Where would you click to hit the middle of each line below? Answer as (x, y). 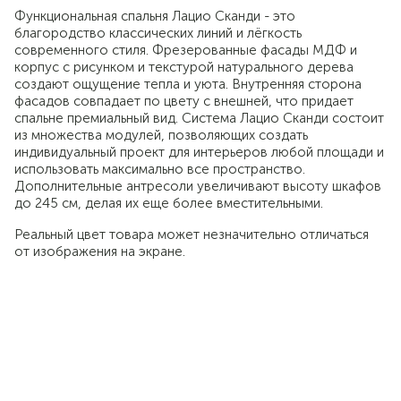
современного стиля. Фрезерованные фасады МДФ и (186, 51)
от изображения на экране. (100, 252)
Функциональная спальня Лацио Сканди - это (155, 17)
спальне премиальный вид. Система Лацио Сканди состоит (199, 119)
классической (106, 378)
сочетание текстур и (141, 354)
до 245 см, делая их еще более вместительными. (169, 204)
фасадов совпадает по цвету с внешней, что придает (184, 102)
